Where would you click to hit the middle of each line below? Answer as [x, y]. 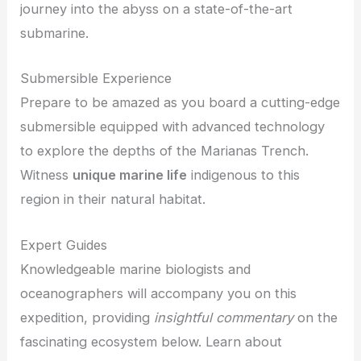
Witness [47, 175]
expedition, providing [87, 317]
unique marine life [130, 175]
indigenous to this [244, 175]
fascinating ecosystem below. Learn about [151, 341]
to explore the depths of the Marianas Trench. [165, 151]
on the [316, 317]
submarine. [55, 33]
